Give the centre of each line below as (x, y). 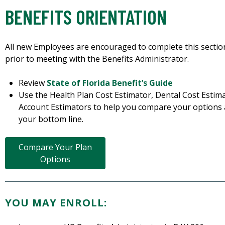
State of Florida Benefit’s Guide (110, 83)
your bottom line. (51, 119)
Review (33, 83)
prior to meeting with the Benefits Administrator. (97, 59)
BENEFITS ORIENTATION (86, 17)
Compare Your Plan (55, 147)
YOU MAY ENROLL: (56, 203)
